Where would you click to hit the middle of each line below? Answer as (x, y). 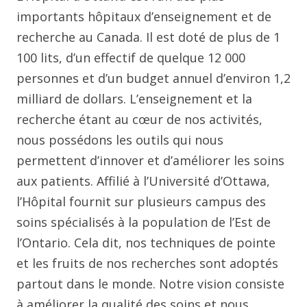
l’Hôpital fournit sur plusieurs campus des (141, 201)
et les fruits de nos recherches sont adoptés (147, 263)
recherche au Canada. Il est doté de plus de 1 (148, 37)
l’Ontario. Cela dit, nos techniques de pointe (146, 243)
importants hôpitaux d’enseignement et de (144, 16)
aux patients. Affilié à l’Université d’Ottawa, (143, 181)
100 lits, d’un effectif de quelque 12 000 (131, 58)
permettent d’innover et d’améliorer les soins (150, 160)
